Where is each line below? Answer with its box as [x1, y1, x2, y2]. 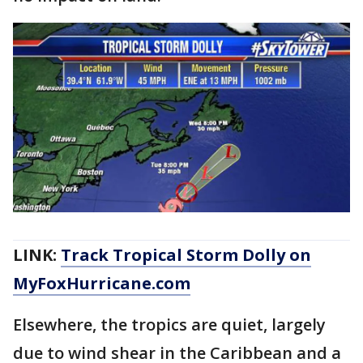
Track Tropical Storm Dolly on [61, 243, 311, 266]
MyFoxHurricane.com [13, 271, 190, 294]
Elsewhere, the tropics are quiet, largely [13, 313, 326, 335]
